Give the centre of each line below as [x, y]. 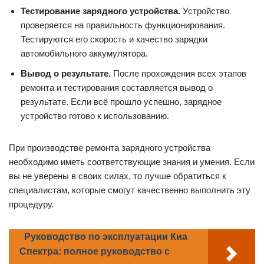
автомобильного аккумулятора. [84, 53]
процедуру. [31, 204]
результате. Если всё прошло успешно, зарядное [121, 101]
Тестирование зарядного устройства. [100, 11]
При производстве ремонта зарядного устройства [110, 147]
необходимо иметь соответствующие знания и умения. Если [132, 161]
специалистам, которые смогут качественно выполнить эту [130, 190]
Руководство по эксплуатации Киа [106, 236]
